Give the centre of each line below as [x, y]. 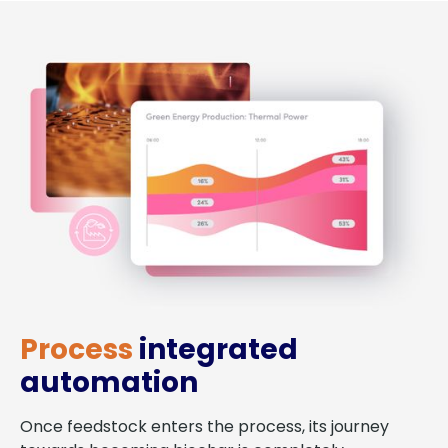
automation [109, 382]
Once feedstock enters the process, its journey [204, 426]
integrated [215, 349]
